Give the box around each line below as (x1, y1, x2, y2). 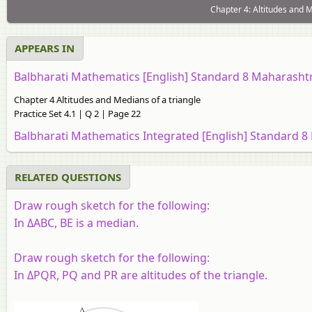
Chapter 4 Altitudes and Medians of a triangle (14, 93, 201, 106)
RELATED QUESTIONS (15, 169, 121, 184)
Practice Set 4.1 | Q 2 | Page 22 (14, 107, 141, 120)
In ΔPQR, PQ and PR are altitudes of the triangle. (14, 267, 267, 283)
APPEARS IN (15, 40, 75, 55)
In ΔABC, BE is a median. (14, 214, 139, 231)
